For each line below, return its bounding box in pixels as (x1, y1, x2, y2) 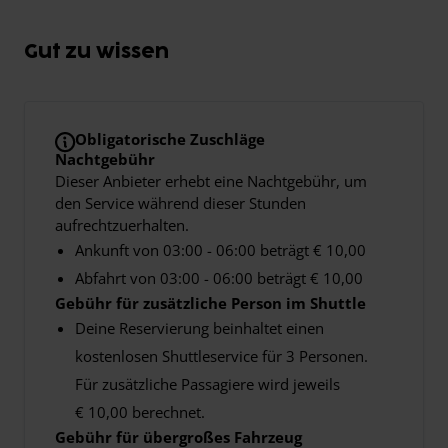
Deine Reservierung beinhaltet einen (75, 317, 324, 338)
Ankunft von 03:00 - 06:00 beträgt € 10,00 (75, 239, 366, 260)
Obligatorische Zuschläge (75, 128, 265, 149)
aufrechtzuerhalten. (55, 214, 189, 235)
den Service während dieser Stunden (55, 192, 306, 213)
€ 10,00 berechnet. (75, 401, 205, 422)
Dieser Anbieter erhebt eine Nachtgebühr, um (55, 170, 367, 191)
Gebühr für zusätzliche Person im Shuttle (55, 292, 366, 313)
